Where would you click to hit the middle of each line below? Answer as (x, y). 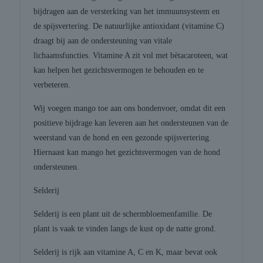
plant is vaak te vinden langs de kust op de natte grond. (125, 229)
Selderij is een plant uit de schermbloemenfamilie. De (123, 214)
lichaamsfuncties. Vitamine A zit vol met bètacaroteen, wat (131, 56)
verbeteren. (52, 85)
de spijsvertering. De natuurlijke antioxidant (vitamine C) (129, 26)
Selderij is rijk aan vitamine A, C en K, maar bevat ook (126, 252)
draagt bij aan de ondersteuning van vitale (103, 41)
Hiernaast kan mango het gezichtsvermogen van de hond (127, 153)
